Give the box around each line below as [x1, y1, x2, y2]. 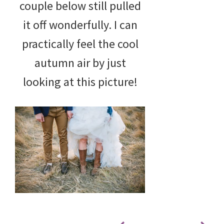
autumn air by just [34, 54, 126, 70]
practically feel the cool [21, 35, 138, 51]
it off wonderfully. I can [22, 16, 137, 32]
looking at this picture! [22, 73, 137, 89]
